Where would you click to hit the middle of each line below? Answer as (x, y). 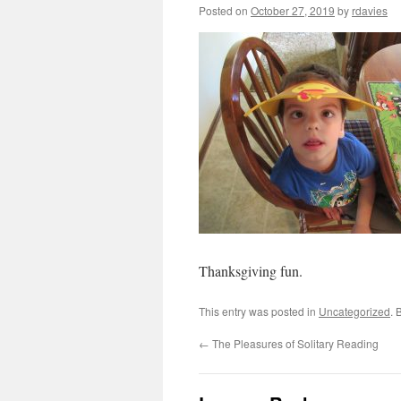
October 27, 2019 (293, 10)
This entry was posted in (259, 311)
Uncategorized (354, 311)
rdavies (370, 10)
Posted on (223, 10)
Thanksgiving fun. (251, 271)
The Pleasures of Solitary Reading (294, 343)
